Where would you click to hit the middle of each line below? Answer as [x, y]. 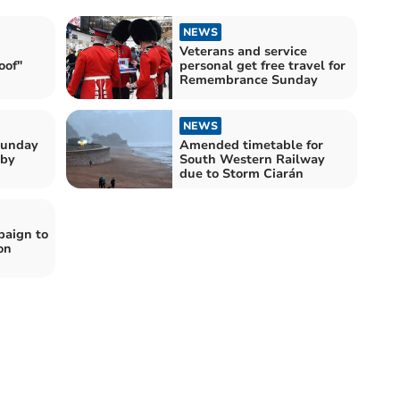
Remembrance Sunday [249, 79]
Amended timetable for [251, 146]
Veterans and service [243, 51]
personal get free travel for [262, 65]
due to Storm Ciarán [242, 174]
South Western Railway [252, 160]
